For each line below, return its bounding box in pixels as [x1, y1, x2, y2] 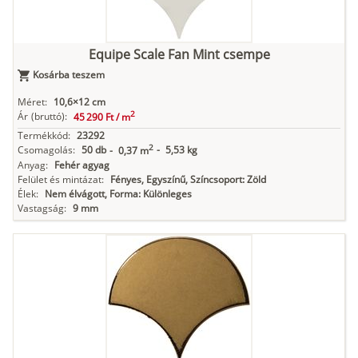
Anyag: [18, 158, 48, 173]
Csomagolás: [18, 143, 75, 157]
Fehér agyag [54, 158, 109, 173]
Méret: [18, 95, 47, 109]
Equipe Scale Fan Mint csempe [88, 46, 270, 64]
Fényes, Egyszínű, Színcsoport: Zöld [110, 173, 266, 187]
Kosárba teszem [33, 68, 105, 82]
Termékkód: [18, 129, 70, 143]
